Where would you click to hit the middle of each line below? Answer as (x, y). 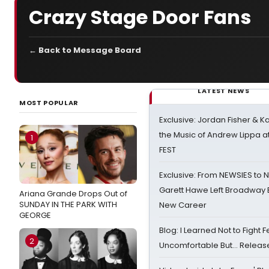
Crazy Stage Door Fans (140, 17)
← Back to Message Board (85, 50)
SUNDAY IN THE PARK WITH (68, 204)
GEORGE (35, 215)
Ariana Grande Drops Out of (73, 194)
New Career (183, 205)
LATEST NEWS (224, 91)
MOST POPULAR (49, 103)
